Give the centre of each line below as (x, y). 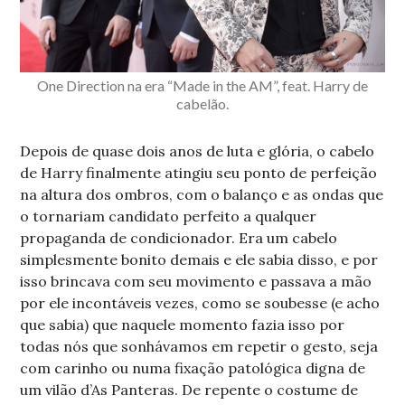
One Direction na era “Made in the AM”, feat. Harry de (202, 85)
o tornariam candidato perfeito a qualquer (169, 216)
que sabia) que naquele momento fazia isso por (183, 324)
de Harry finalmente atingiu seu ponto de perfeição (199, 172)
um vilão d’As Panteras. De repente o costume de (189, 389)
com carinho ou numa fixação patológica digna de (193, 367)
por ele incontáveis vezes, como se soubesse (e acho (200, 302)
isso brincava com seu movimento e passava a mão (196, 281)
